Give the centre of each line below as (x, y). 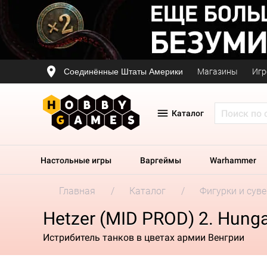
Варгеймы (161, 160)
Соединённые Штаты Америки (123, 71)
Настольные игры (76, 160)
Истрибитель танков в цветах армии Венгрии (144, 237)
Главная (77, 191)
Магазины (218, 72)
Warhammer (233, 160)
